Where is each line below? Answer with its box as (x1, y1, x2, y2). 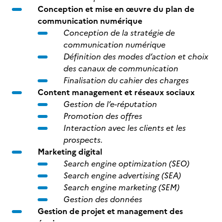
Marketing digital (38, 146, 102, 158)
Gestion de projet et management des (38, 205, 183, 217)
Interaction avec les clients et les (63, 122, 186, 134)
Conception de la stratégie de (63, 27, 175, 39)
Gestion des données (63, 193, 142, 205)
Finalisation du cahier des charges (63, 74, 189, 86)
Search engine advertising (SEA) (63, 169, 181, 181)
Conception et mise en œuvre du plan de (38, 3, 194, 15)
